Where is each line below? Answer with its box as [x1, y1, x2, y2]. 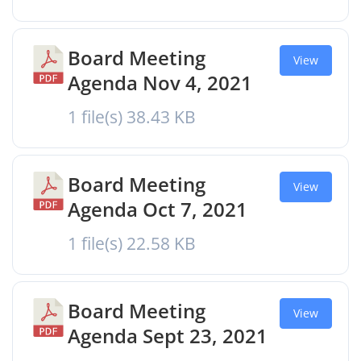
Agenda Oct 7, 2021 [68, 196, 247, 222]
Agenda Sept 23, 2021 [68, 322, 268, 349]
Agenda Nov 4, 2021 [68, 69, 252, 96]
